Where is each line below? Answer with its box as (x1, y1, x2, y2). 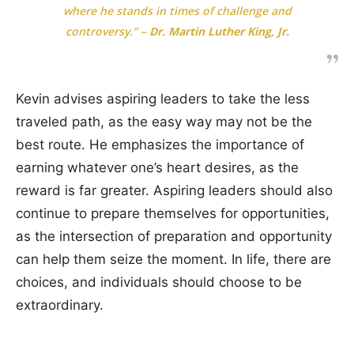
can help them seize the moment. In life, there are (16, 250, 331, 267)
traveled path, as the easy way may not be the (16, 113, 312, 130)
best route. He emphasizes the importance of (16, 136, 304, 153)
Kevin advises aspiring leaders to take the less (16, 90, 310, 107)
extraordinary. (16, 296, 104, 313)
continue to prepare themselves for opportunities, (16, 205, 330, 221)
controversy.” (65, 23, 141, 39)
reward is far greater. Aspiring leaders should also (16, 182, 333, 198)
